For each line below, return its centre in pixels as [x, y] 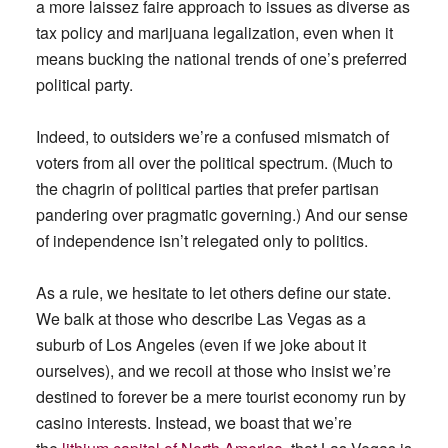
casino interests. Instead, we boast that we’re [193, 422]
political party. [88, 84]
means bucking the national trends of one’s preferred [221, 58]
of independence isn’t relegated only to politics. [203, 240]
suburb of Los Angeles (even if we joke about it [200, 344]
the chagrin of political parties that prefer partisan [207, 188]
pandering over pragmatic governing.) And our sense [221, 214]
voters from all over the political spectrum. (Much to [214, 162]
